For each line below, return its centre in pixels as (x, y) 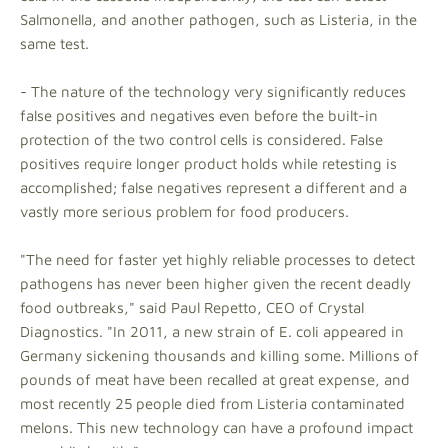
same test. (54, 43)
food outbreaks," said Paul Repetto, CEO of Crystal (192, 307)
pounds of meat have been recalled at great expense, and (215, 379)
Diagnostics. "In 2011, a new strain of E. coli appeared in (212, 331)
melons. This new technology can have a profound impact (216, 427)
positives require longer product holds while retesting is (208, 163)
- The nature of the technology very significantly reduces (213, 91)
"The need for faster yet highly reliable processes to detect (217, 259)
